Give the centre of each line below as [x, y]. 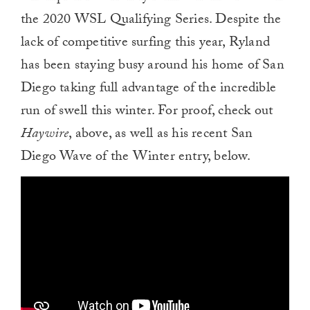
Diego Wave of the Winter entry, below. [136, 158]
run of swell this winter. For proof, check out [147, 112]
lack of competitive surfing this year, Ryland [146, 44]
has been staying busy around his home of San [153, 66]
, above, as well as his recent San [161, 135]
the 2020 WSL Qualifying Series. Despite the [151, 21]
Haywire [45, 135]
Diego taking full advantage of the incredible [149, 89]
